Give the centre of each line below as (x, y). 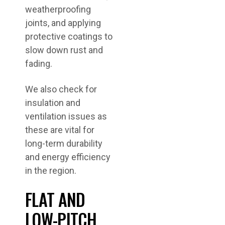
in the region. (51, 171)
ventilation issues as (66, 116)
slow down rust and (64, 50)
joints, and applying (63, 23)
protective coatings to (69, 36)
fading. (39, 64)
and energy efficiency (68, 157)
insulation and (53, 103)
